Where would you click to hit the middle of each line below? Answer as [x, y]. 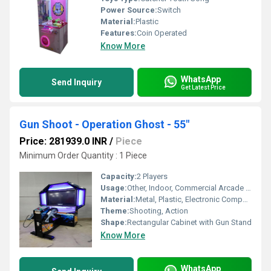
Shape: [114, 222]
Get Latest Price [203, 87]
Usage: [114, 188]
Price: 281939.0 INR [63, 141]
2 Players [152, 176]
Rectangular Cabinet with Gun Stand [189, 222]
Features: [119, 33]
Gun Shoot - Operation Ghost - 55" [104, 124]
